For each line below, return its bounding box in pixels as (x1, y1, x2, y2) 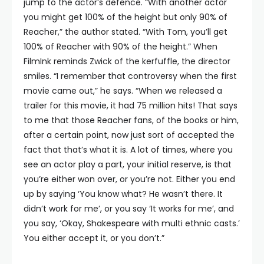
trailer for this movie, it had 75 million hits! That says (24, 100, 237, 112)
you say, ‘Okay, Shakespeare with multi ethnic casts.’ (24, 217, 240, 230)
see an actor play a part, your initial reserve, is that (24, 159, 232, 171)
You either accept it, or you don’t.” (24, 232, 164, 245)
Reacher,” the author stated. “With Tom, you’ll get (24, 26, 227, 38)
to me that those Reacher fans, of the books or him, (24, 114, 239, 127)
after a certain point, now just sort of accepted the (24, 129, 235, 141)
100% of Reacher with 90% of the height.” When (24, 41, 217, 53)
